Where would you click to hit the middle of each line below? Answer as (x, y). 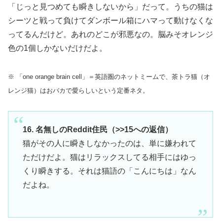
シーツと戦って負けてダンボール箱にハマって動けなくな (110, 20)
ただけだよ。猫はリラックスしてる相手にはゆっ (109, 157)
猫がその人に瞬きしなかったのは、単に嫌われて (109, 143)
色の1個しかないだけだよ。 (57, 48)
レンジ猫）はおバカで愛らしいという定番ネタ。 (78, 90)
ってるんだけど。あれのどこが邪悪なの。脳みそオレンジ (110, 34)
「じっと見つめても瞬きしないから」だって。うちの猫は (110, 6)
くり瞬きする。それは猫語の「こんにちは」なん (109, 171)
